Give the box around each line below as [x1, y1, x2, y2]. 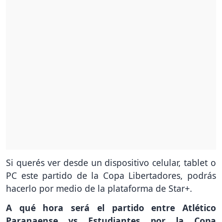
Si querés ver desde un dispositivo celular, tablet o [6, 157, 216, 169]
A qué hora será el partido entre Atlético [6, 202, 216, 214]
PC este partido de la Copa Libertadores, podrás [6, 169, 216, 182]
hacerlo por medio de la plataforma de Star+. [6, 182, 192, 195]
